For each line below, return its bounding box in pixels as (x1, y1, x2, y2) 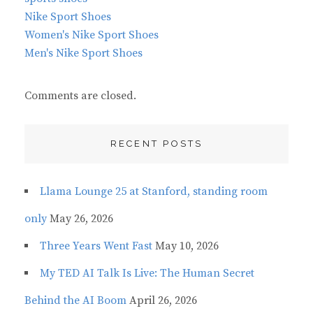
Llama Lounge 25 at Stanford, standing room (40, 184, 268, 199)
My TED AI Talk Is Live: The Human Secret (40, 266, 254, 281)
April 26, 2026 (129, 293, 197, 308)
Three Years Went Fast (40, 239, 152, 254)
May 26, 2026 (50, 212, 113, 226)
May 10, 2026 (155, 239, 219, 254)
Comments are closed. (24, 89, 136, 103)
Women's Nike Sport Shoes (24, 28, 159, 43)
